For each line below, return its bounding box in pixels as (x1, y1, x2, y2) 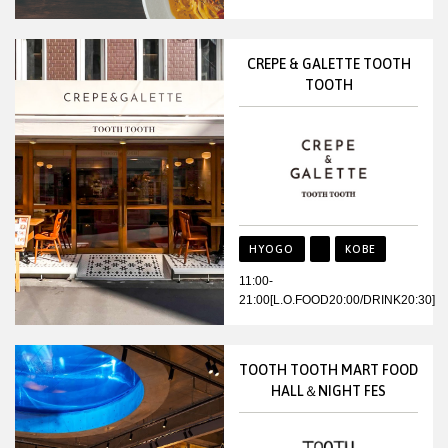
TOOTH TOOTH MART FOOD (239, 361, 418, 378)
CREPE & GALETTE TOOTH (246, 56, 411, 73)
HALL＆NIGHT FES (271, 382, 386, 399)
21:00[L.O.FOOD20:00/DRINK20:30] (239, 292, 435, 307)
